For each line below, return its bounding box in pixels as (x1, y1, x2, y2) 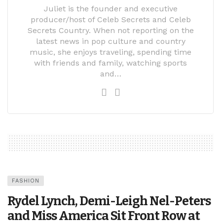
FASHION (12, 177, 39, 184)
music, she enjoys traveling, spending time (30, 47, 191, 57)
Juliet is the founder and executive (43, 3, 178, 13)
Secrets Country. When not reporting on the (27, 25, 194, 35)
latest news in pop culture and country (36, 36, 185, 46)
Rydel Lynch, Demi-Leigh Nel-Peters (7, 193, 211, 209)
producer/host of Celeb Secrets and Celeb (30, 14, 191, 24)
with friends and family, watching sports (34, 58, 187, 68)
